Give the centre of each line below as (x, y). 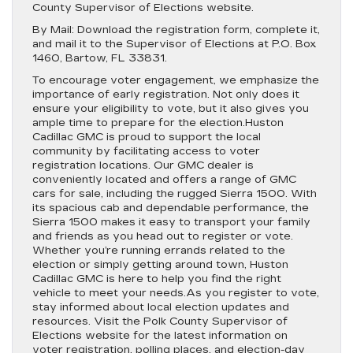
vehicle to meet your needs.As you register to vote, (176, 293)
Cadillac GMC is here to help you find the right (157, 279)
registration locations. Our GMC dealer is (143, 165)
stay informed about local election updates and (161, 307)
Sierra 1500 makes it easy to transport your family (171, 222)
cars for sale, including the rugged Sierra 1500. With (175, 194)
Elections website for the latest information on (160, 336)
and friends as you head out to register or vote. (163, 236)
